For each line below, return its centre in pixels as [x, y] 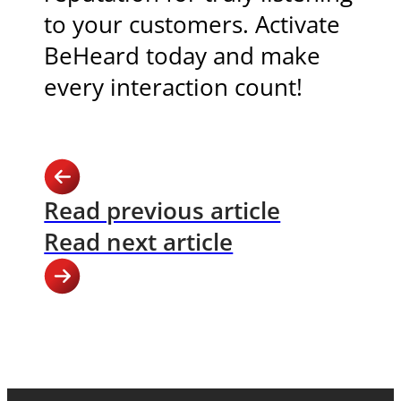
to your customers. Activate [192, 24]
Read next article [139, 242]
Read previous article [162, 210]
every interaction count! [174, 87]
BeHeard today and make [183, 55]
